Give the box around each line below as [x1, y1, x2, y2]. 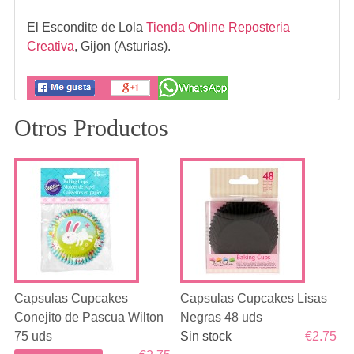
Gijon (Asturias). [80, 40, 171, 53]
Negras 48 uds [180, 311, 263, 324]
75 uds [13, 330, 52, 343]
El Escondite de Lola [26, 21, 146, 34]
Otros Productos [13, 115, 168, 141]
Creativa [26, 40, 74, 53]
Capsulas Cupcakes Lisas [180, 292, 328, 305]
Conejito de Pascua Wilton [13, 311, 164, 324]
